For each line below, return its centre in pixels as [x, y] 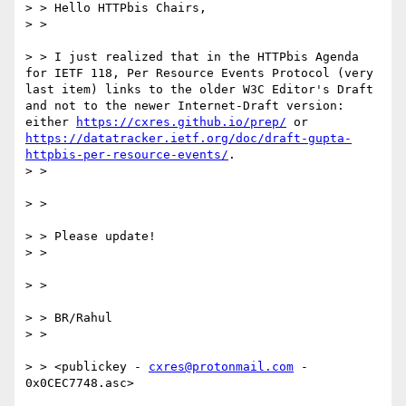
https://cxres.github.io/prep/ [181, 122]
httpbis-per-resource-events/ [127, 155]
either [51, 122]
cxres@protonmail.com [221, 367]
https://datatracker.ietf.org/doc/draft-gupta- [188, 139]
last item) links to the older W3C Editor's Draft [199, 90]
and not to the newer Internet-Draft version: [185, 106]
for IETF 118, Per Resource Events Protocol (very [199, 73]
